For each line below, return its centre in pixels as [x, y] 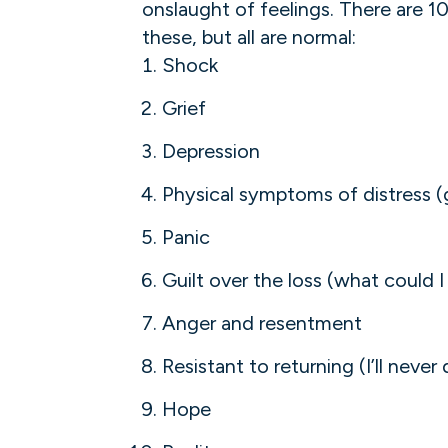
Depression [211, 151]
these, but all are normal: [249, 37]
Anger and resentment [262, 323]
